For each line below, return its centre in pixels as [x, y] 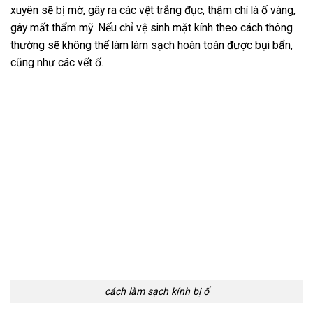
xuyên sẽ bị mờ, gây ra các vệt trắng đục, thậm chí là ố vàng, [153, 10]
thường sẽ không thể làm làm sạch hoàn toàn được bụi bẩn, [152, 45]
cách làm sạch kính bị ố [156, 292]
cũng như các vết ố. [58, 63]
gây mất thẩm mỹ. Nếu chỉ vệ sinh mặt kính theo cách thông [152, 28]
